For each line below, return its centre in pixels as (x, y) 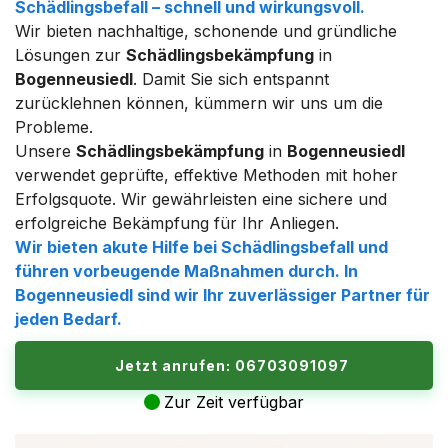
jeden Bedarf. (68, 319)
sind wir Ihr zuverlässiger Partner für (281, 295)
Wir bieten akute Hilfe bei (118, 247)
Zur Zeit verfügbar (234, 402)
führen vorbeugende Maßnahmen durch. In (186, 271)
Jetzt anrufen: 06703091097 (232, 365)
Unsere (45, 151)
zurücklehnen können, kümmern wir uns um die (199, 103)
